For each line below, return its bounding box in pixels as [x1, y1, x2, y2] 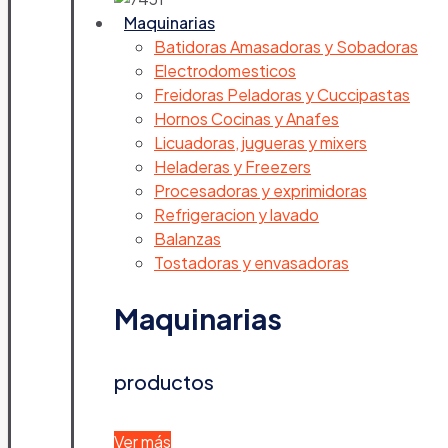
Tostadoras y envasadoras [154, 251, 349, 273]
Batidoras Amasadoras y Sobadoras [154, 35, 418, 57]
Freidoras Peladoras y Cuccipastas [154, 83, 410, 105]
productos [114, 369, 214, 395]
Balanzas [154, 227, 221, 249]
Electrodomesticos [154, 59, 296, 81]
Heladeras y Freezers [154, 155, 311, 177]
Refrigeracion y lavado [154, 203, 319, 225]
